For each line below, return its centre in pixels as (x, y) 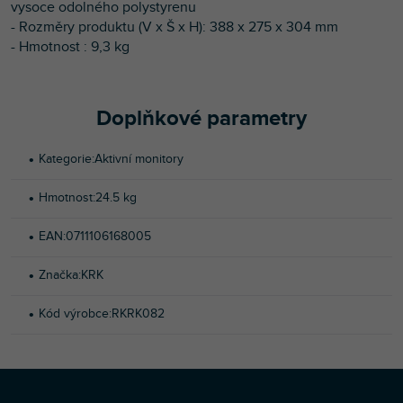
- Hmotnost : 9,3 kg (70, 46)
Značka (58, 274)
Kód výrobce (74, 313)
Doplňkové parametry (201, 118)
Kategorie (65, 158)
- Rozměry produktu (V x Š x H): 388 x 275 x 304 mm (175, 27)
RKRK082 (138, 313)
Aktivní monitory (139, 158)
